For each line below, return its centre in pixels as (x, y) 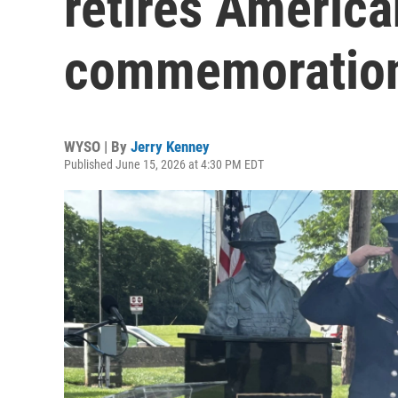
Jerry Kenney (170, 147)
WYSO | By (97, 147)
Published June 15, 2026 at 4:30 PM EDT (164, 164)
